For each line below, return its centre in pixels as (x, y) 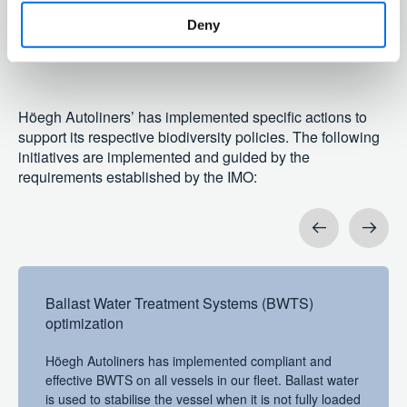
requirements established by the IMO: (138, 177)
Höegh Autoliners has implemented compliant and (189, 361)
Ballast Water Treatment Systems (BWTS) (179, 303)
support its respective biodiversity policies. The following (199, 137)
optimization (84, 323)
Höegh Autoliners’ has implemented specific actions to (193, 117)
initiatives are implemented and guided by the (164, 157)
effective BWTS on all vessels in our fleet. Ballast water (202, 380)
